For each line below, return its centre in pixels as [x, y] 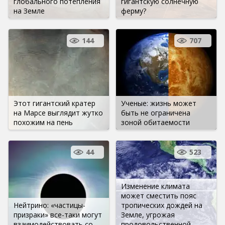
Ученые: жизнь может [159, 103]
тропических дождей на [162, 205]
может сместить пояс [159, 195]
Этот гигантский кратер [54, 103]
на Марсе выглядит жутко [58, 113]
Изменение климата [155, 186]
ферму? [134, 11]
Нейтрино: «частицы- [49, 205]
